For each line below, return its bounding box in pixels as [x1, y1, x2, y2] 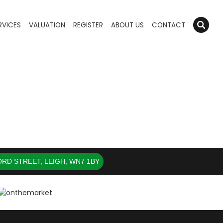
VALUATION [28, 20, 65, 30]
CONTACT [151, 20, 185, 30]
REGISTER [73, 20, 103, 30]
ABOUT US [111, 20, 144, 30]
